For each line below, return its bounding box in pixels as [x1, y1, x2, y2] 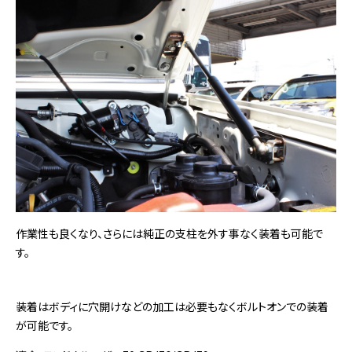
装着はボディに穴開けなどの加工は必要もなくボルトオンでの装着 [16, 298, 328, 314]
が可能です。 [16, 317, 73, 333]
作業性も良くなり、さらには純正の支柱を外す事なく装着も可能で [16, 225, 323, 241]
